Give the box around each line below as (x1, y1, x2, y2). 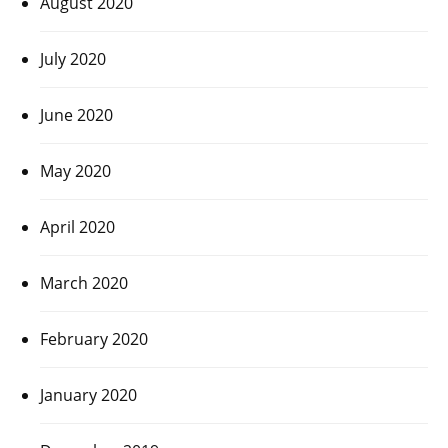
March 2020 (40, 271, 128, 294)
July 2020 (40, 47, 106, 70)
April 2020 (40, 215, 115, 238)
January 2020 (40, 383, 137, 406)
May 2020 (40, 159, 111, 182)
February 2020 (40, 327, 148, 350)
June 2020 (40, 103, 113, 126)
